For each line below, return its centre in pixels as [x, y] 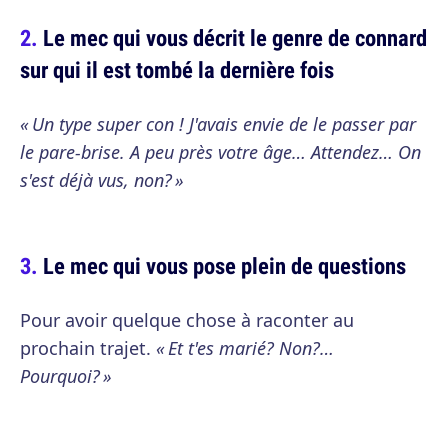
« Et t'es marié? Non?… [242, 348]
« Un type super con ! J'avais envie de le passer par [218, 124]
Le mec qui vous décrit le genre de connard [235, 37]
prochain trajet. [85, 348]
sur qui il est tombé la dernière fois [177, 69]
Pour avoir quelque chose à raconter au [187, 320]
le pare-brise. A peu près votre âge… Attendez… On [220, 152]
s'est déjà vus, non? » [102, 180]
